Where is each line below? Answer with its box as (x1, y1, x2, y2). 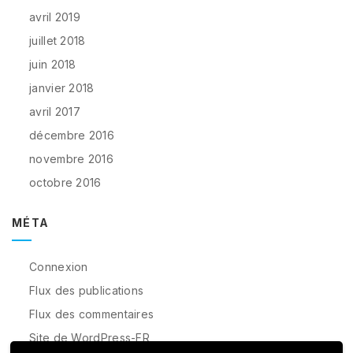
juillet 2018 (29, 34, 86, 47)
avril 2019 (29, 10, 80, 24)
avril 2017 (29, 105, 80, 118)
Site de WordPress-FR (29, 331, 150, 344)
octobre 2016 (29, 176, 102, 189)
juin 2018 (29, 58, 76, 71)
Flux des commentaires (29, 307, 154, 321)
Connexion (29, 260, 88, 273)
